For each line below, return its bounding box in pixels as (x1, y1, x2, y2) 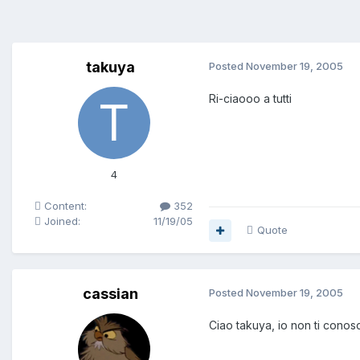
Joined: (41, 215, 80, 228)
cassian (83, 285, 138, 303)
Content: (41, 199, 87, 213)
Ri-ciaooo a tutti (209, 92, 292, 106)
